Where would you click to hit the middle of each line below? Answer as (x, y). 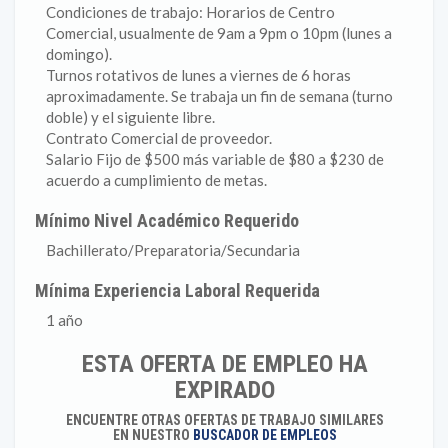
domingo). (79, 54)
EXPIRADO (224, 390)
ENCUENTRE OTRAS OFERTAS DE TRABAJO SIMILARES (224, 420)
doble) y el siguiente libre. (130, 117)
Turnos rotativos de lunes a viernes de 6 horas (198, 75)
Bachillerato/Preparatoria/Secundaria (173, 250)
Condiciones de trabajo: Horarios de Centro (190, 12)
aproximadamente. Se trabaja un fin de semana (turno (219, 96)
